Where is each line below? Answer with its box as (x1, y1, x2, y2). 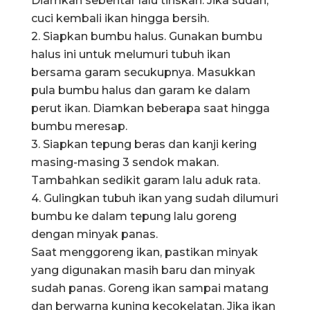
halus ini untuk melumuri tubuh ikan (31, 47, 230, 61)
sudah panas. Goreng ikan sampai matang (31, 281, 268, 295)
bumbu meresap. (31, 119, 127, 133)
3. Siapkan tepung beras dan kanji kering (31, 137, 257, 151)
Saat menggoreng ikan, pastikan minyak (31, 245, 258, 259)
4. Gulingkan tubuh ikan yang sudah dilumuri (31, 191, 278, 205)
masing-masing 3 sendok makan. (31, 155, 219, 169)
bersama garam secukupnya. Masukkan (31, 65, 255, 79)
